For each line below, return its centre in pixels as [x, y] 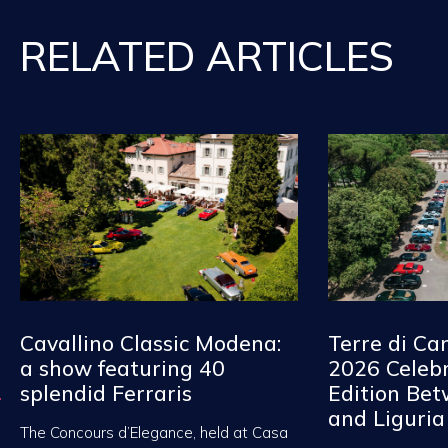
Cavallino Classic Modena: [150, 342]
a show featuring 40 [122, 367]
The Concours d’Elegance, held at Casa [154, 432]
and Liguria [386, 417]
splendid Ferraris [106, 392]
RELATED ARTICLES [207, 56]
